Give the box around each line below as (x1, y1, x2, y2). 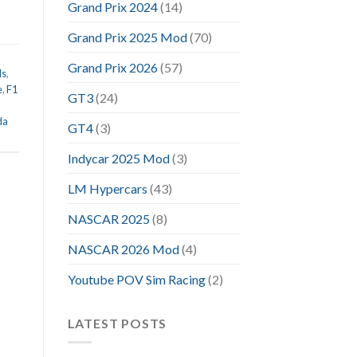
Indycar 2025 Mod (67, 150, 170, 166)
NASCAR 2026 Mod (67, 241, 179, 257)
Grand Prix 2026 (67, 59, 158, 75)
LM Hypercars (67, 180, 147, 196)
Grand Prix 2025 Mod (67, 29, 187, 45)
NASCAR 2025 (67, 210, 150, 226)
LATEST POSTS (67, 315, 167, 331)
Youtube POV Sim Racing (67, 271, 206, 287)
